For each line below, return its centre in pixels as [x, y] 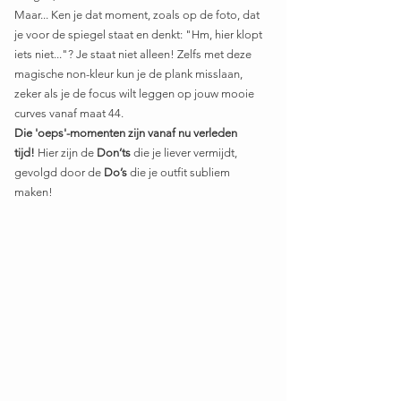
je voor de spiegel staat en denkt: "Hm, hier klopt [140, 35]
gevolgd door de [59, 173]
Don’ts [114, 153]
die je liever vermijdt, [185, 153]
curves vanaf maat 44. [69, 114]
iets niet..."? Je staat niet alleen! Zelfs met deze [134, 55]
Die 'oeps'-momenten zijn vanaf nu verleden [127, 133]
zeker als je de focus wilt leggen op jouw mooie [136, 94]
